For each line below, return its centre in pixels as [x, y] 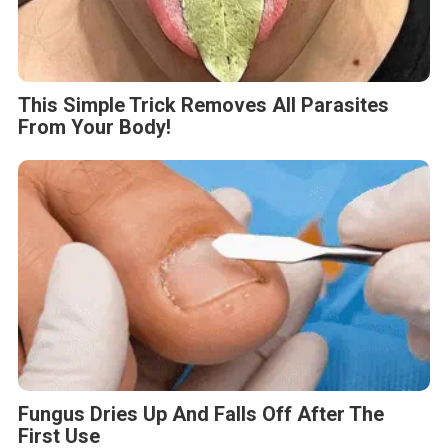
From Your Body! [94, 126]
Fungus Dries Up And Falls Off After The [201, 414]
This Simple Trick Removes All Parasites [203, 104]
